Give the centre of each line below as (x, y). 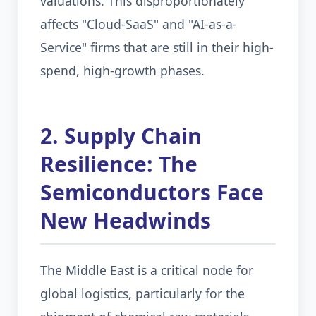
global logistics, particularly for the (142, 293)
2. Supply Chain (121, 136)
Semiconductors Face (152, 192)
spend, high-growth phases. (122, 71)
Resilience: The (119, 164)
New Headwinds (126, 220)
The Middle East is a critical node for (147, 270)
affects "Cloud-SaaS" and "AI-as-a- (139, 24)
